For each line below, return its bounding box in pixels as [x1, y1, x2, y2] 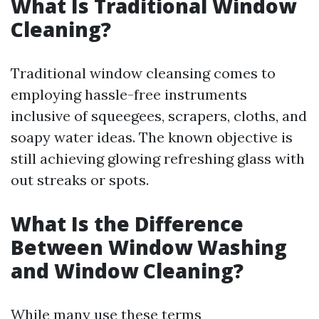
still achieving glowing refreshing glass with [11, 150, 305, 167]
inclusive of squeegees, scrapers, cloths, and [11, 107, 307, 125]
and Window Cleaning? [11, 257, 244, 284]
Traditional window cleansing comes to [11, 64, 276, 82]
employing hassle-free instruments [11, 85, 247, 103]
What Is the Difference [11, 210, 244, 237]
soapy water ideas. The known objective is [11, 128, 293, 146]
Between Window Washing [11, 234, 287, 261]
